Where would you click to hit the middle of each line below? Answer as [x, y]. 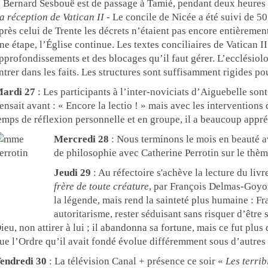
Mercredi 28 [81, 139]
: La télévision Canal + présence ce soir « [136, 261]
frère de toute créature [101, 186]
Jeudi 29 [72, 173]
